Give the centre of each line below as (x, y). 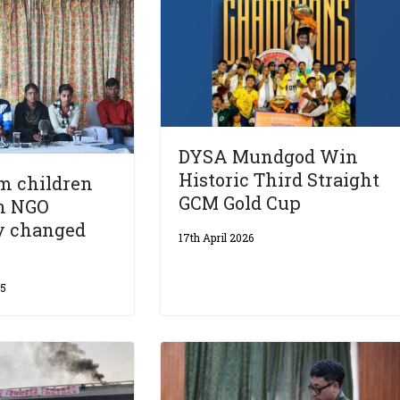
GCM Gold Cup (240, 202)
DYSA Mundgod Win (269, 156)
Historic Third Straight (279, 179)
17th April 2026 (217, 237)
